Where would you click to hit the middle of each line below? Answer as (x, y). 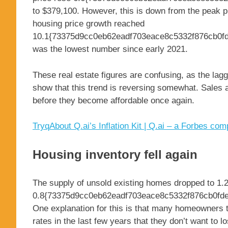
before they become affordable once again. (113, 100)
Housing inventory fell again (115, 154)
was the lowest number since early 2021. (110, 49)
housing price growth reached (89, 24)
